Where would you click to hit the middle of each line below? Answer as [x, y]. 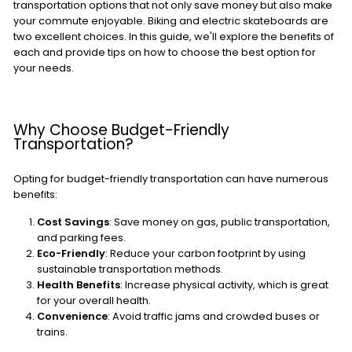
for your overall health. [94, 301]
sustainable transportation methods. [130, 269]
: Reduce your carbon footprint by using [205, 253]
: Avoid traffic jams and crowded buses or [214, 316]
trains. [52, 332]
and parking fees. [81, 238]
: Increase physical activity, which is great [224, 285]
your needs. [44, 68]
